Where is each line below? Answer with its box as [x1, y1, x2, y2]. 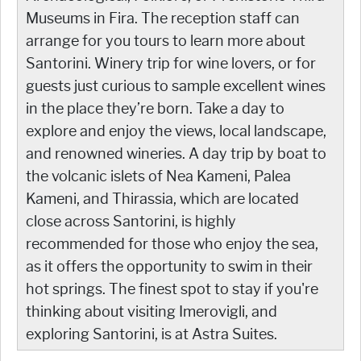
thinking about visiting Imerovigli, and [26, 302, 277, 321]
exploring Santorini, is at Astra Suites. [26, 325, 277, 343]
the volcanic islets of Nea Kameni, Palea [26, 167, 291, 185]
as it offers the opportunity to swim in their [26, 257, 313, 276]
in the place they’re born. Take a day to [26, 99, 284, 118]
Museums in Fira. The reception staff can [26, 9, 300, 27]
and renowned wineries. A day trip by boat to [26, 144, 326, 163]
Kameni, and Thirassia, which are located [26, 189, 299, 208]
